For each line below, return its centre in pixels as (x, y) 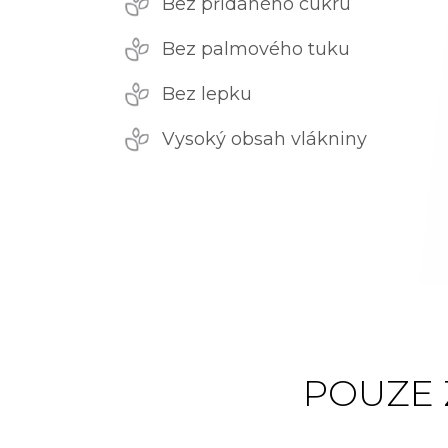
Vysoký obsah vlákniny (264, 138)
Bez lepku (207, 93)
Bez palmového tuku (256, 48)
